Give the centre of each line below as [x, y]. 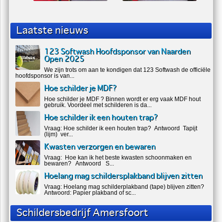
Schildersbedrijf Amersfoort [83, 213]
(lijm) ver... [59, 135]
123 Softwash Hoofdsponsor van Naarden [118, 52]
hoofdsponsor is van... [45, 76]
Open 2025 [64, 59]
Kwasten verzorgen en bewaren [100, 147]
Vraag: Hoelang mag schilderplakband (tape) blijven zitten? [124, 187]
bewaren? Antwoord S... [79, 164]
